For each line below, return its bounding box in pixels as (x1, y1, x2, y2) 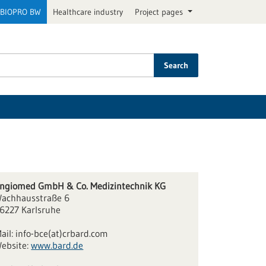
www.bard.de (31, 239, 84, 252)
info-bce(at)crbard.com (15, 227, 109, 240)
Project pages (135, 7, 186, 17)
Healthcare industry (53, 7, 123, 17)
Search (164, 60, 188, 71)
